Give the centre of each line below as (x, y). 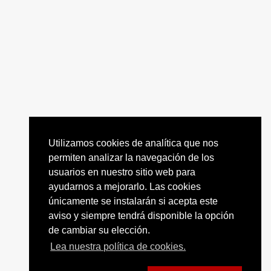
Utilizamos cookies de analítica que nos (133, 143)
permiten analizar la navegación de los (131, 158)
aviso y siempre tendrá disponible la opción (141, 216)
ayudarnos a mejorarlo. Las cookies (125, 187)
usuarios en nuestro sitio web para (122, 172)
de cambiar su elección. (99, 230)
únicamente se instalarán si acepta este (133, 201)
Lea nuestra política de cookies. (118, 247)
